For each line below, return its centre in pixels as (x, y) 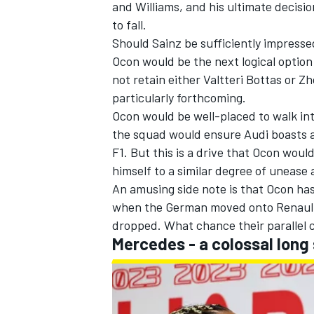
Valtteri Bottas (243, 80)
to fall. (129, 25)
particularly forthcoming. (179, 98)
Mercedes (149, 244)
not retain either (158, 80)
